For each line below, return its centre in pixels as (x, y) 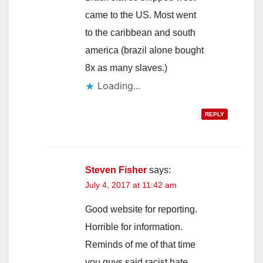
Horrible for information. (134, 227)
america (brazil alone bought (144, 50)
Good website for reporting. (141, 210)
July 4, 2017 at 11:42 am (131, 185)
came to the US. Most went (141, 15)
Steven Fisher (116, 170)
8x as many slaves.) (126, 68)
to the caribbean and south (140, 33)
